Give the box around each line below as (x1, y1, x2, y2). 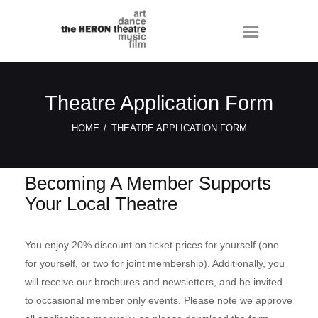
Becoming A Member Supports (25, 172, 271, 194)
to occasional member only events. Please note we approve (25, 295, 292, 307)
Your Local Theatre (25, 193, 177, 215)
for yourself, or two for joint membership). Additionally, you (25, 258, 285, 270)
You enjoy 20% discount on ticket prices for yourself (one (25, 239, 279, 251)
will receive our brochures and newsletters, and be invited (25, 276, 283, 288)
